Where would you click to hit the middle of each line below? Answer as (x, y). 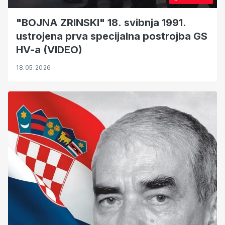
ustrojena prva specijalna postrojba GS (112, 36)
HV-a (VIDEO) (49, 50)
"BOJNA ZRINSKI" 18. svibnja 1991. (101, 23)
